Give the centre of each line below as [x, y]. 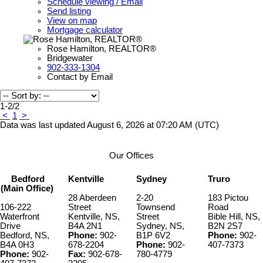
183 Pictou [228, 198]
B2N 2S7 [225, 226]
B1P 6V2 [153, 236]
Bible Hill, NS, [234, 217]
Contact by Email [80, 77]
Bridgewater [70, 58]
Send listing [69, 11]
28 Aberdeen [92, 198]
